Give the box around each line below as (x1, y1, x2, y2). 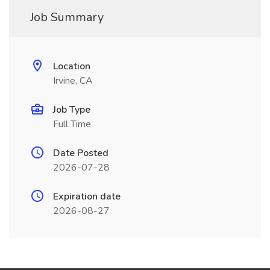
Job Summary (30, 9, 104, 25)
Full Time (53, 118, 91, 131)
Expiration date (53, 190, 121, 203)
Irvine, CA (53, 74, 93, 87)
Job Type (53, 103, 90, 116)
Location (53, 60, 90, 73)
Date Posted (53, 146, 108, 160)
